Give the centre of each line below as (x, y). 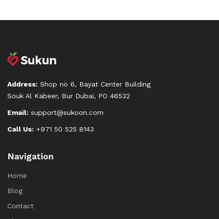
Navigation (31, 156)
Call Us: (21, 129)
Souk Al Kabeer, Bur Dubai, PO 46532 (69, 96)
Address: (22, 84)
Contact (21, 206)
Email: (18, 112)
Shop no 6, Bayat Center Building (94, 84)
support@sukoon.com (66, 112)
